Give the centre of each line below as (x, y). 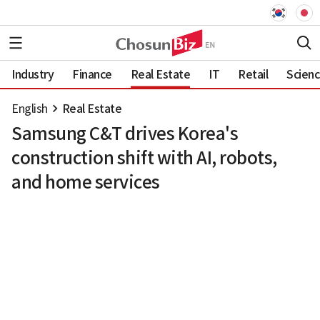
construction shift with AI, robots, (144, 158)
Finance (92, 74)
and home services (86, 182)
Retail (253, 74)
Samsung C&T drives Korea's (125, 134)
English (30, 109)
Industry (32, 74)
